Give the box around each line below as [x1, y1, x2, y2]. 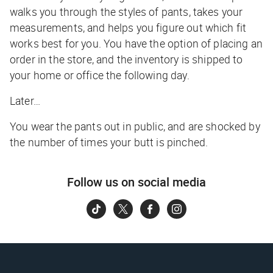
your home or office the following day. [10, 68, 190, 83]
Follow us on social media [67, 174, 206, 191]
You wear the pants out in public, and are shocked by [10, 119, 260, 134]
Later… [10, 93, 40, 108]
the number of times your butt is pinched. [10, 135, 208, 150]
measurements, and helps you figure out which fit [10, 20, 247, 35]
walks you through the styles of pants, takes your [10, 4, 243, 19]
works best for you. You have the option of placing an [10, 36, 263, 51]
